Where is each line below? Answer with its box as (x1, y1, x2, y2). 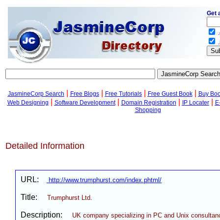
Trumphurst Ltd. (47, 194, 92, 201)
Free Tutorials (105, 90, 142, 97)
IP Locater (182, 99, 209, 106)
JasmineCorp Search (7, 90, 64, 97)
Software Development (54, 99, 115, 106)
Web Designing (7, 99, 49, 106)
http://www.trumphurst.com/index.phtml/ (47, 176, 162, 184)
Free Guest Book (147, 90, 192, 97)
